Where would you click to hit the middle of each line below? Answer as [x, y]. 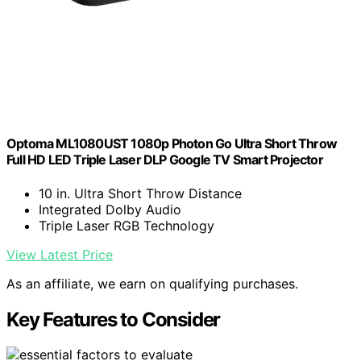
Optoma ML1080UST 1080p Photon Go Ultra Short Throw [172, 144]
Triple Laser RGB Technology [127, 225]
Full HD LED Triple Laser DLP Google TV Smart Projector [165, 160]
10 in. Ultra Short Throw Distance [140, 193]
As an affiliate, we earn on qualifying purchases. [152, 283]
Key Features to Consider [114, 319]
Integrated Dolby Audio [110, 209]
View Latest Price [60, 254]
